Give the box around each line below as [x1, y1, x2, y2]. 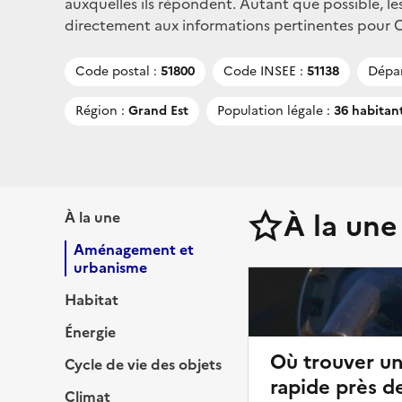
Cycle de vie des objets [65, 353, 222, 375]
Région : [75, 100, 125, 120]
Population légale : [217, 100, 330, 120]
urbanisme [74, 256, 147, 278]
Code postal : [75, 61, 157, 81]
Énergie [65, 320, 116, 343]
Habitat [65, 288, 118, 310]
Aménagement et [74, 238, 194, 260]
